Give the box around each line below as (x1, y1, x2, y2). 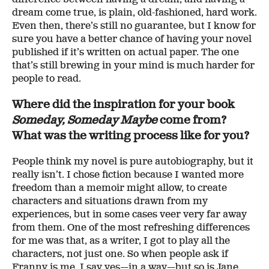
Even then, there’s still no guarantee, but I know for (12, 20, 256, 32)
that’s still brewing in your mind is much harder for (12, 59, 255, 72)
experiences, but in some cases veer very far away (12, 208, 247, 220)
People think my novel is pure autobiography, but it (12, 155, 253, 168)
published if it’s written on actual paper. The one (12, 46, 239, 59)
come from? (157, 113, 226, 127)
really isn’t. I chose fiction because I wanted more (12, 168, 244, 181)
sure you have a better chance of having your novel (12, 33, 252, 46)
